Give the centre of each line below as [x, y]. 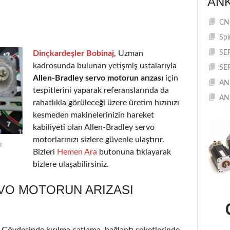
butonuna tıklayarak [134, 152]
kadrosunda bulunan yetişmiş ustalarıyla [105, 65]
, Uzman [129, 53]
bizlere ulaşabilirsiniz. [71, 164]
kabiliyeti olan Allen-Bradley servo [94, 127]
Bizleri [45, 152]
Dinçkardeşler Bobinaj [73, 53]
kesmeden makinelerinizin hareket [93, 115]
